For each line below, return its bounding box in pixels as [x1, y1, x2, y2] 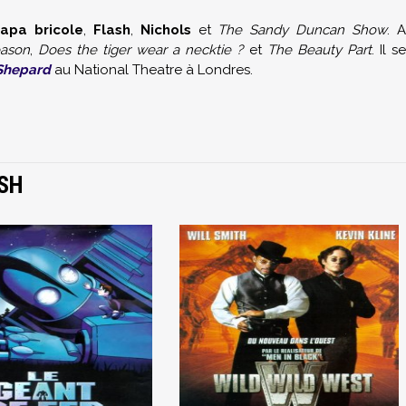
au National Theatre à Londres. [51, 62, 253, 78]
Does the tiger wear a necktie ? [37, 42, 244, 58]
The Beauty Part [266, 42, 372, 58]
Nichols [140, 22, 198, 38]
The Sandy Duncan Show [217, 22, 388, 38]
